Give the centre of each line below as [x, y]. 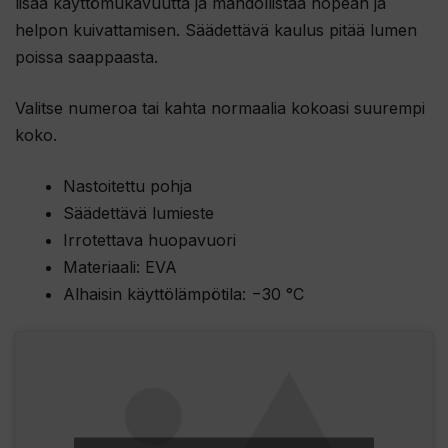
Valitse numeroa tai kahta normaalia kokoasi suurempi [220, 108]
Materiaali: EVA [120, 267]
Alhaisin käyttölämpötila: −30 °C [183, 294]
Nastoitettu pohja [127, 186]
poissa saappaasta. [86, 57]
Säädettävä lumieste [138, 213]
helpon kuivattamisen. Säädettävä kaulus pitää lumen [216, 30]
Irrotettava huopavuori [149, 240]
